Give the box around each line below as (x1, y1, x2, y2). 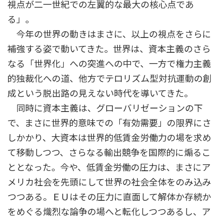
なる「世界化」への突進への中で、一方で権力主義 (7, 58, 211, 69)
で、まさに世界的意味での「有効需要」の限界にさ (7, 117, 211, 128)
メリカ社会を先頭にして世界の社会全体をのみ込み (7, 176, 211, 187)
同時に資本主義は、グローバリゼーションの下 (7, 102, 203, 113)
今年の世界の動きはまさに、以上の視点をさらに (7, 28, 211, 39)
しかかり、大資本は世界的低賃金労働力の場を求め (7, 132, 211, 143)
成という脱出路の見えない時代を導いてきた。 (7, 87, 193, 99)
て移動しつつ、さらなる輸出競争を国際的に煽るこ (7, 147, 211, 158)
